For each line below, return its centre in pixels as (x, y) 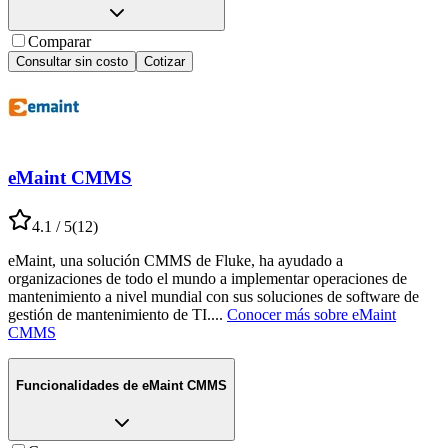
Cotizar (164, 62)
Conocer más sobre (287, 314)
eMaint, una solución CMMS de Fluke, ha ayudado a (175, 260)
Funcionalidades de (77, 386)
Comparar (59, 42)
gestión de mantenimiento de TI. (109, 314)
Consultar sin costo (72, 62)
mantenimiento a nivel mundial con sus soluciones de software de (213, 296)
